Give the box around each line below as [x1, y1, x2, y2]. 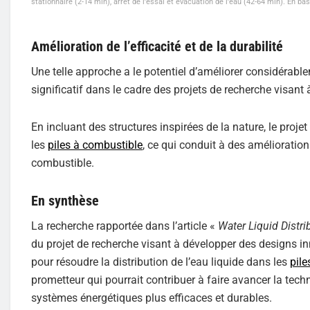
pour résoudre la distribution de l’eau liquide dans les [31, 255, 290, 269]
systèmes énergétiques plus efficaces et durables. [31, 291, 272, 305]
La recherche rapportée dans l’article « [31, 219, 218, 233]
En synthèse [31, 192, 99, 210]
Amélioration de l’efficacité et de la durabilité [31, 38, 283, 55]
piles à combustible [48, 138, 143, 152]
